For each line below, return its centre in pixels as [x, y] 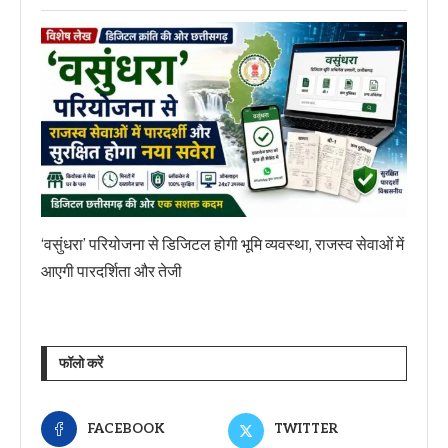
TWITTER [305, 428]
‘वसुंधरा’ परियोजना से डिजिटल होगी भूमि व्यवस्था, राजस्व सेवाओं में [222, 244]
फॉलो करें [81, 363]
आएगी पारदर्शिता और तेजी [111, 271]
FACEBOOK [126, 428]
